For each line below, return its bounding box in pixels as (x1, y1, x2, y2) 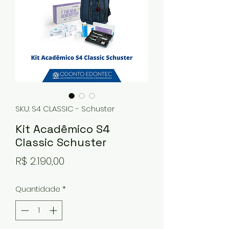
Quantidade (15, 184, 60, 194)
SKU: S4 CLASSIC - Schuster (15, 103, 114, 114)
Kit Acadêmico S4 (15, 122, 110, 136)
